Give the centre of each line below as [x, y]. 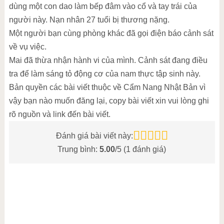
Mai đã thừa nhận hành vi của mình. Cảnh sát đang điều [108, 60]
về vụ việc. [27, 47]
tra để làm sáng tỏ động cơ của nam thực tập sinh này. [104, 74]
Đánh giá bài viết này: [94, 135]
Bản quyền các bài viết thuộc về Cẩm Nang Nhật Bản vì [107, 87]
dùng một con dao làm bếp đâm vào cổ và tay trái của [103, 6]
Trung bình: [79, 149]
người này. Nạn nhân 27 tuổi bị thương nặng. [89, 20]
